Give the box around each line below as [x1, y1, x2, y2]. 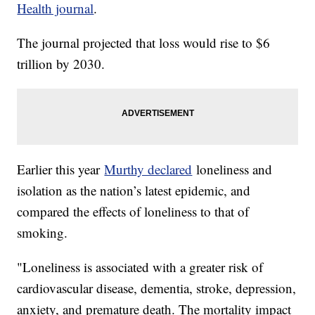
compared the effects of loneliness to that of [17, 202, 250, 221]
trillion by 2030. [17, 55, 110, 73]
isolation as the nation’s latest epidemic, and [17, 181, 251, 200]
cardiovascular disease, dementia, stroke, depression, [17, 279, 297, 297]
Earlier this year [17, 160, 105, 179]
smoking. [17, 224, 72, 242]
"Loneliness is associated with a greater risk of [17, 258, 264, 276]
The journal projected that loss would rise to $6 [17, 34, 271, 52]
